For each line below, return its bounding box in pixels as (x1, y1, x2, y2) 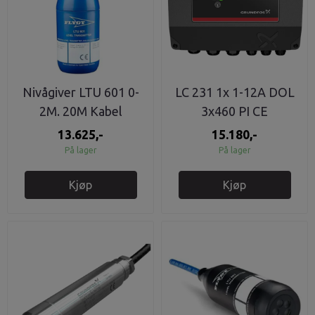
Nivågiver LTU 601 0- (22, 84, 139, 99)
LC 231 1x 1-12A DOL (174, 84, 295, 99)
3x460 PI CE (201, 103, 268, 118)
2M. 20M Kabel (39, 103, 122, 118)
